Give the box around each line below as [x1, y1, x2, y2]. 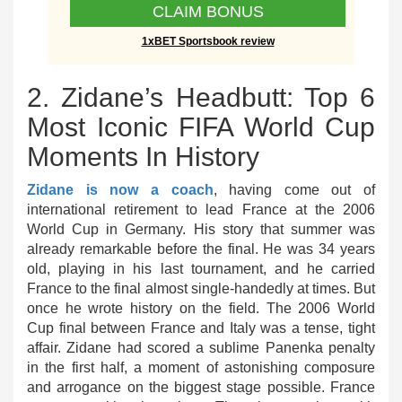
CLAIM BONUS [152, 3, 264, 21]
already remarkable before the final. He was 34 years [27, 241, 375, 257]
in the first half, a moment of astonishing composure [27, 360, 375, 375]
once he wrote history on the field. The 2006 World [27, 301, 375, 316]
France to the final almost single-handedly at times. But [27, 281, 375, 296]
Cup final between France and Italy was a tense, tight [27, 320, 375, 336]
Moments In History [27, 142, 259, 171]
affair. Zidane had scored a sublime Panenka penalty [27, 340, 375, 355]
